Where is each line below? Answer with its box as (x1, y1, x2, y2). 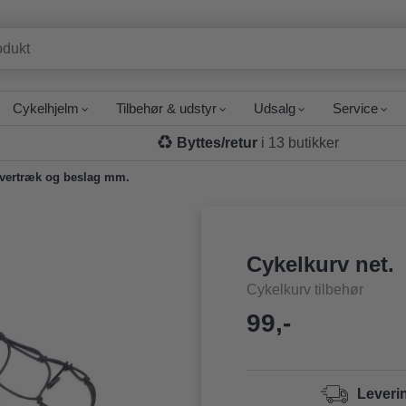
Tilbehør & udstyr (116, 101, 217, 116)
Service (333, 101, 379, 116)
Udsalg (254, 101, 296, 116)
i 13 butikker (257, 135, 340, 150)
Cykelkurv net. (246, 252, 395, 276)
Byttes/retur (177, 135, 258, 150)
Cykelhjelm (13, 101, 80, 116)
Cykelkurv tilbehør (246, 282, 364, 297)
